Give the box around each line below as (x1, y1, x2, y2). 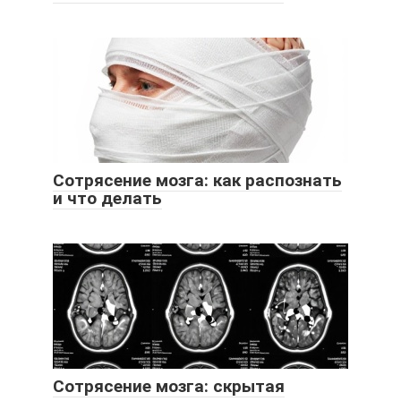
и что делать (53, 188, 162, 209)
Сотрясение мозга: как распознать (53, 170, 342, 192)
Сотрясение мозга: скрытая (53, 376, 285, 397)
